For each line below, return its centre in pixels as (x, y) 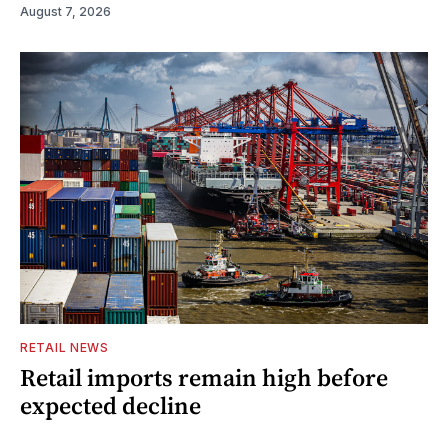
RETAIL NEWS (64, 347)
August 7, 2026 (65, 11)
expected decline (110, 405)
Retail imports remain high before (204, 377)
